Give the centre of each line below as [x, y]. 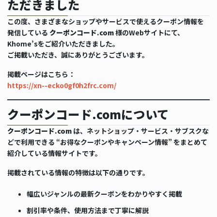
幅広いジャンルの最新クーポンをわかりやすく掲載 [104, 194]
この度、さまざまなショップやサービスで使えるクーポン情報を [106, 22]
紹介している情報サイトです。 [54, 153]
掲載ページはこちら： [41, 74]
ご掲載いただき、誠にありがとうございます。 [78, 55]
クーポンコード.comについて [88, 114]
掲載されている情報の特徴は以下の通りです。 [78, 172]
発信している [28, 33]
